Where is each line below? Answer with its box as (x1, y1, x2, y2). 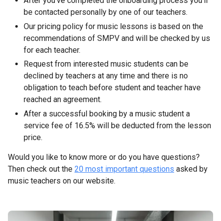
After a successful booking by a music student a (24, 109, 190, 119)
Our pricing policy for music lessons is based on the (24, 21, 203, 31)
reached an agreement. (24, 95, 102, 105)
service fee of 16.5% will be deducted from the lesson (24, 121, 211, 131)
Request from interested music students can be (24, 59, 188, 69)
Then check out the (8, 164, 74, 174)
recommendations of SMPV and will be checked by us (24, 33, 210, 43)
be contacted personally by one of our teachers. (24, 7, 187, 17)
